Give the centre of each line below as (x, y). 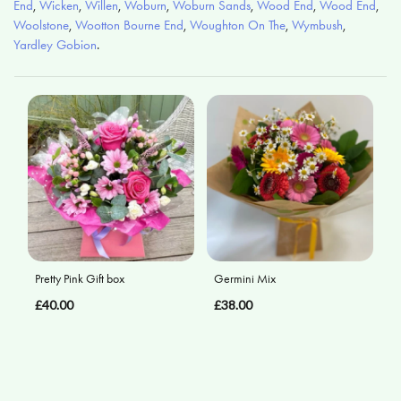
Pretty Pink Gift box (80, 279)
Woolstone (41, 25)
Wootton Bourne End (129, 25)
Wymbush (317, 25)
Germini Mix (244, 279)
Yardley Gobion (55, 45)
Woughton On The (238, 25)
